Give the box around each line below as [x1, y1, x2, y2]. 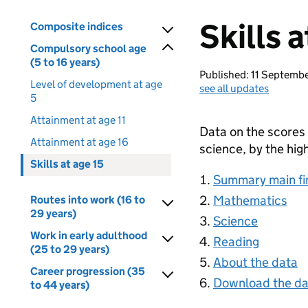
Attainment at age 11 [30, 113, 126, 126]
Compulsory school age [30, 42, 146, 55]
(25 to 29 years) [30, 243, 109, 256]
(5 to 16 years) [30, 56, 100, 69]
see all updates [199, 82, 269, 95]
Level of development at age [30, 78, 162, 91]
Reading [213, 234, 259, 250]
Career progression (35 [30, 265, 145, 278]
